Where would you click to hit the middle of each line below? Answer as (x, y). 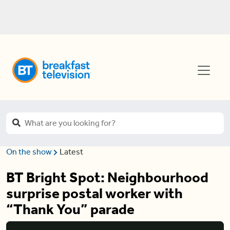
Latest (71, 152)
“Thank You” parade (70, 209)
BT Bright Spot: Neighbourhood (107, 177)
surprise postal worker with (94, 193)
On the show (30, 152)
